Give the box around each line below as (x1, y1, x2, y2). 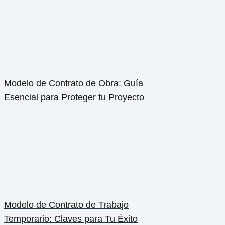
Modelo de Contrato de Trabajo (4, 200, 129, 210)
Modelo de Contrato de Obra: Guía (4, 78, 143, 89)
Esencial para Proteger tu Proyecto (4, 92, 144, 103)
